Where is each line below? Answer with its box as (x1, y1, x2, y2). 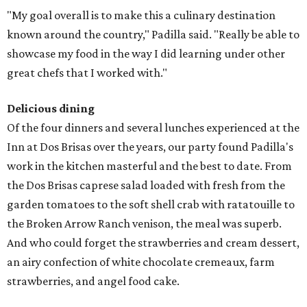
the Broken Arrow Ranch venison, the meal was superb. (7, 217, 282, 231)
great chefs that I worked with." (7, 66, 167, 80)
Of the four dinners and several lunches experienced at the (7, 121, 299, 135)
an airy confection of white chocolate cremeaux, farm (7, 255, 275, 269)
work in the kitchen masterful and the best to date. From (7, 159, 292, 173)
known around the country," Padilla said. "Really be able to (7, 27, 299, 42)
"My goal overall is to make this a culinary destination (7, 8, 275, 23)
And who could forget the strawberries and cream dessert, (7, 236, 299, 250)
